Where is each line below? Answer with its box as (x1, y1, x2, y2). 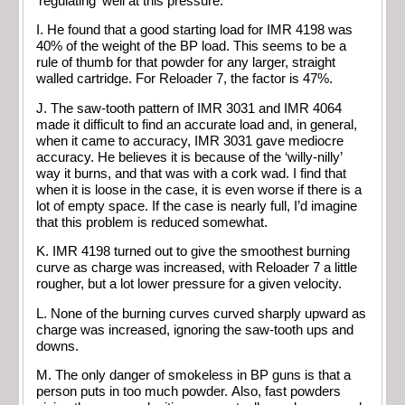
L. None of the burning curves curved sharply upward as (36, 306, 366, 321)
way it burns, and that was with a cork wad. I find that (36, 165, 346, 181)
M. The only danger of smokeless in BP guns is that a (36, 368, 351, 383)
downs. (36, 338, 79, 353)
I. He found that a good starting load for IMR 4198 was (36, 23, 353, 38)
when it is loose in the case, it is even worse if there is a (36, 182, 362, 197)
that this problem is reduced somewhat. (36, 214, 268, 230)
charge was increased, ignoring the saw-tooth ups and (36, 322, 353, 337)
